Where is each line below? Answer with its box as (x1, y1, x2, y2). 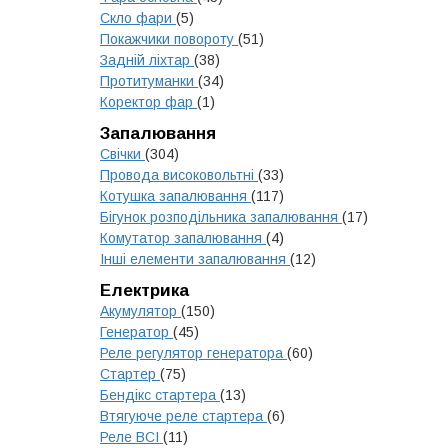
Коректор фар (100, 94, 197, 110)
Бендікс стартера (100, 387, 220, 403)
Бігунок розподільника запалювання (100, 209, 342, 225)
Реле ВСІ (100, 429, 163, 445)
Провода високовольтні (100, 167, 258, 183)
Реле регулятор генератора (100, 345, 287, 361)
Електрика (100, 281, 189, 300)
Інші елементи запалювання (100, 251, 290, 267)
